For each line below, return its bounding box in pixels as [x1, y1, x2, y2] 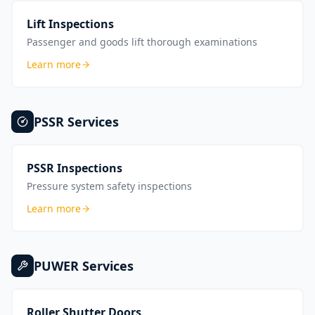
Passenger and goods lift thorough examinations [27, 35, 257, 49]
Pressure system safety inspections [27, 179, 192, 193]
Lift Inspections [27, 16, 114, 32]
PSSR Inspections [27, 160, 122, 176]
